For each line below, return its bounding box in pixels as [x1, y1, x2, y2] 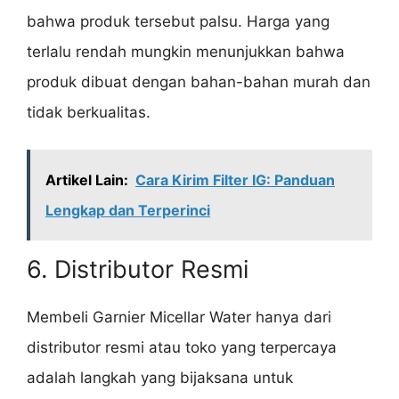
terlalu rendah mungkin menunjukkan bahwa [27, 42, 345, 61]
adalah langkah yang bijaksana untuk [27, 369, 293, 387]
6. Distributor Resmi [27, 255, 248, 285]
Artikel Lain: [45, 171, 128, 190]
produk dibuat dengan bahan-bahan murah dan [27, 72, 370, 91]
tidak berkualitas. [27, 102, 151, 121]
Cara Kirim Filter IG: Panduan [135, 171, 335, 190]
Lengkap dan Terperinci [45, 201, 210, 220]
